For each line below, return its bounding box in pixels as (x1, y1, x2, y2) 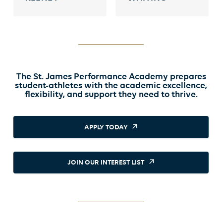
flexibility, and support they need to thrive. (24, 90, 198, 100)
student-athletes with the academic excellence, (15, 81, 207, 91)
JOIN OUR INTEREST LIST (67, 159, 145, 167)
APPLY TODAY (84, 123, 128, 131)
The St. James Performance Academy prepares (16, 72, 206, 82)
